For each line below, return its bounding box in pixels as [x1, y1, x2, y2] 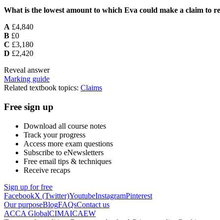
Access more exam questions [24, 139, 113, 148]
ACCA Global [4, 209, 49, 218]
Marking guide [4, 75, 50, 83]
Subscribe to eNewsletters [24, 148, 104, 157]
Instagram [95, 191, 126, 200]
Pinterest [126, 191, 152, 200]
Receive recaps [24, 165, 70, 174]
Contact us [77, 200, 110, 209]
